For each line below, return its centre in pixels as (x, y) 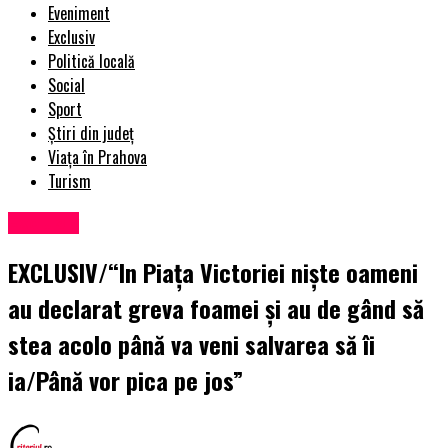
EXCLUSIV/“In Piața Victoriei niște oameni (213, 272)
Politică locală (91, 61)
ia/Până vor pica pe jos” (125, 380)
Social (66, 85)
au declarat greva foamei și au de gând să (216, 308)
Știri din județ (91, 133)
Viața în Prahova (97, 157)
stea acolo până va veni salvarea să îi (191, 344)
